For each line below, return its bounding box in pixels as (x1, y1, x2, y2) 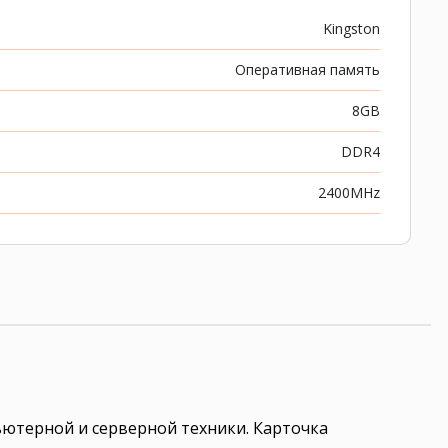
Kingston (323, 19, 380, 38)
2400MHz (318, 183, 380, 202)
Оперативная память (235, 60, 380, 79)
